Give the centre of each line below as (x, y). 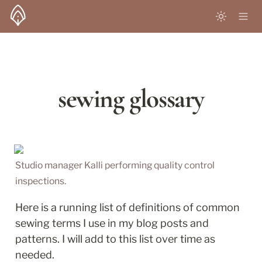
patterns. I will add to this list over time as (115, 239)
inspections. (42, 181)
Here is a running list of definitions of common (127, 207)
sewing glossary (131, 99)
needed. (36, 255)
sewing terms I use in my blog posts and (112, 223)
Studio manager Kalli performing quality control (115, 165)
